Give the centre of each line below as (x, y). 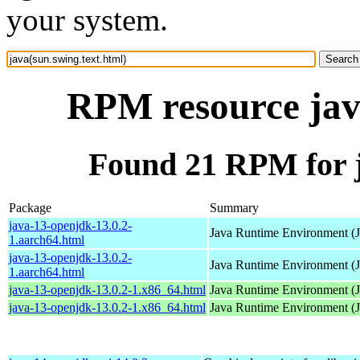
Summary (234, 207)
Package (30, 207)
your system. (87, 20)
